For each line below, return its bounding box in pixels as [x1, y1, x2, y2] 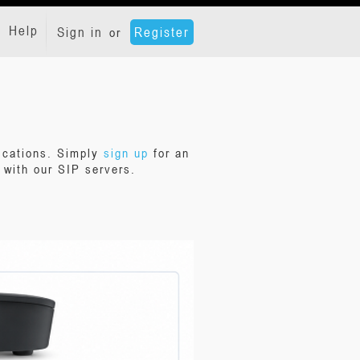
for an [149, 145, 190, 161]
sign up [104, 145, 149, 161]
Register [134, 23, 190, 41]
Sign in [57, 23, 103, 41]
